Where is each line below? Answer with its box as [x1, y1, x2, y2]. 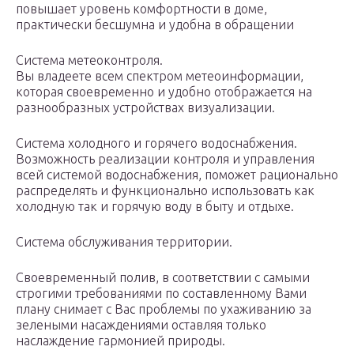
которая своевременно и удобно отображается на [16, 85, 312, 100]
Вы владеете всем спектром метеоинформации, [16, 69, 303, 84]
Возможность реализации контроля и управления [16, 152, 314, 167]
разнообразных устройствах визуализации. [16, 100, 275, 115]
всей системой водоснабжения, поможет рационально [16, 168, 338, 183]
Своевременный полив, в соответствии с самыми [16, 270, 310, 285]
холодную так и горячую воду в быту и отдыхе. [16, 199, 294, 214]
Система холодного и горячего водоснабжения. [16, 136, 297, 151]
